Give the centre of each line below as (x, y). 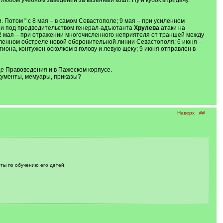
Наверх (186, 113)
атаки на (172, 28)
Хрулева (146, 28)
